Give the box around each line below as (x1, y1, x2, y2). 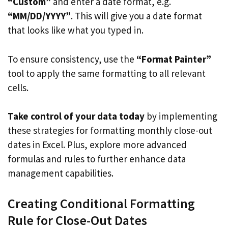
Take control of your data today (8, 110, 145, 122)
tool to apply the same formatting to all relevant (8, 67, 206, 79)
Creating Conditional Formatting (8, 194, 195, 212)
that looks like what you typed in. (8, 24, 144, 36)
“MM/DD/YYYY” (8, 10, 71, 22)
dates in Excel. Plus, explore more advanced (8, 138, 187, 151)
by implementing (145, 110, 217, 122)
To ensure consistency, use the (8, 52, 136, 65)
